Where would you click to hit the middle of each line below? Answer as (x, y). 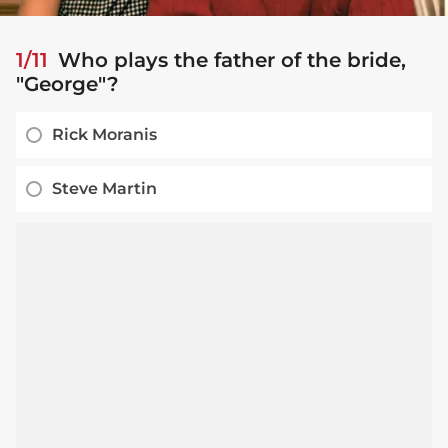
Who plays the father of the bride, (229, 60)
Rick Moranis (104, 135)
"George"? (67, 84)
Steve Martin (104, 189)
